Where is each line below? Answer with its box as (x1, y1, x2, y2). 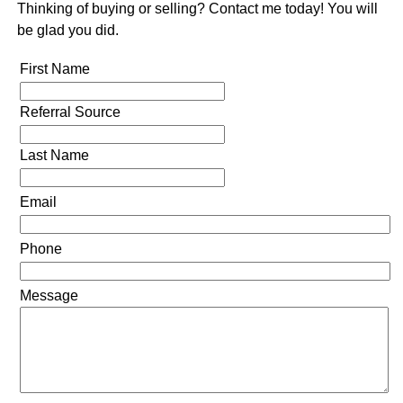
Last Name (19, 147, 89, 163)
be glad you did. (16, 22, 119, 38)
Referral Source (19, 103, 121, 120)
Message (19, 287, 78, 303)
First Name (19, 60, 90, 76)
